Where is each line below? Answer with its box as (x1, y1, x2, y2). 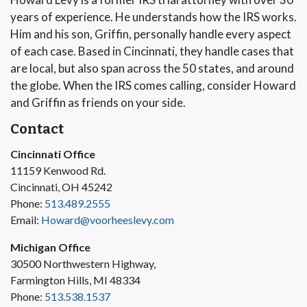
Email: (10, 213, 41, 226)
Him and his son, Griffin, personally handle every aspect (10, 27, 291, 41)
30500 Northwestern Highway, (10, 257, 156, 270)
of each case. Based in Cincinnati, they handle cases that (10, 44, 294, 58)
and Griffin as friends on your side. (10, 95, 186, 110)
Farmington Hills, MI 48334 (10, 273, 140, 286)
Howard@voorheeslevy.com (41, 213, 174, 226)
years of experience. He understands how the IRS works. (10, 10, 297, 24)
